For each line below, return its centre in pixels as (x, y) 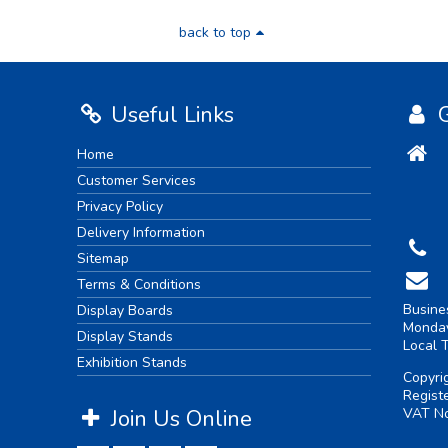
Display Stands (124, 336)
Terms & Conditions (138, 284)
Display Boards (124, 310)
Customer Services (136, 180)
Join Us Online (178, 418)
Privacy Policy (119, 206)
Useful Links (169, 114)
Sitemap (102, 258)
